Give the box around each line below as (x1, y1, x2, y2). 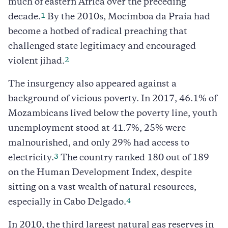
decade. (8, 13, 41, 21)
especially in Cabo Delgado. (8, 198, 126, 207)
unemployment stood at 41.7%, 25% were (8, 124, 186, 133)
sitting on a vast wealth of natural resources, (8, 183, 196, 192)
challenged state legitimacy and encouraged (8, 42, 196, 51)
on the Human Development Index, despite (8, 168, 192, 177)
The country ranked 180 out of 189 (59, 154, 209, 162)
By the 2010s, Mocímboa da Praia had (45, 13, 210, 21)
